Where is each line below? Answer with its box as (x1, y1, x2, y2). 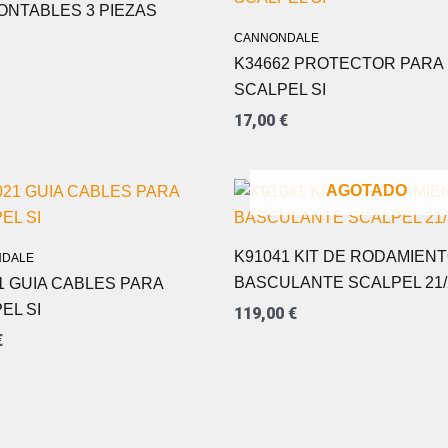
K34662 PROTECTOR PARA (234, 55, 443, 73)
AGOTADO (326, 182, 407, 200)
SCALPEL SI (234, 81, 326, 99)
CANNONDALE (234, 31, 319, 46)
